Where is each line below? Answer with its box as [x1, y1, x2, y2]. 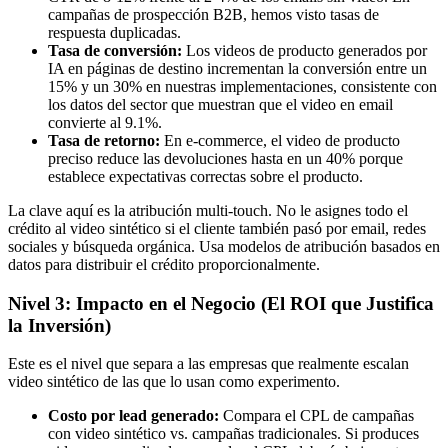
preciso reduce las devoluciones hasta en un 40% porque [48, 149, 403, 167]
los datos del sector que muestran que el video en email [48, 95, 393, 113]
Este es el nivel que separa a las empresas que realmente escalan [8, 355, 409, 373]
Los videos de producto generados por [182, 41, 427, 59]
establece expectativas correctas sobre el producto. [48, 167, 363, 185]
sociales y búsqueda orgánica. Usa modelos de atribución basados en [8, 237, 440, 255]
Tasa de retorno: [48, 131, 160, 149]
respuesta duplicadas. [48, 23, 181, 41]
